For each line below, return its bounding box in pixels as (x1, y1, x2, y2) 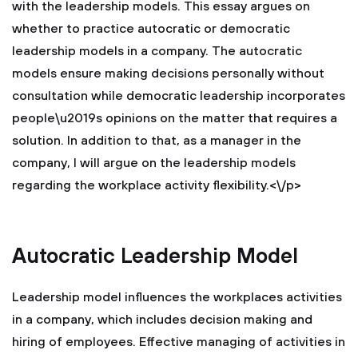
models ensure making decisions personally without (12, 66, 324, 82)
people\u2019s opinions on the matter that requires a (12, 110, 337, 126)
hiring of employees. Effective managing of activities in (12, 334, 345, 350)
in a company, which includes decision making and (12, 312, 312, 328)
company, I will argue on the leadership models (12, 155, 296, 171)
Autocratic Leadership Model (12, 244, 298, 270)
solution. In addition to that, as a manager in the (12, 133, 301, 149)
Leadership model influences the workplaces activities (12, 289, 342, 305)
